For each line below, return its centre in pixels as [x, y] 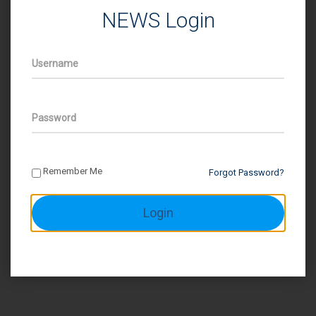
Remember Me [72, 171]
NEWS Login [158, 20]
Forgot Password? [247, 172]
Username [55, 63]
